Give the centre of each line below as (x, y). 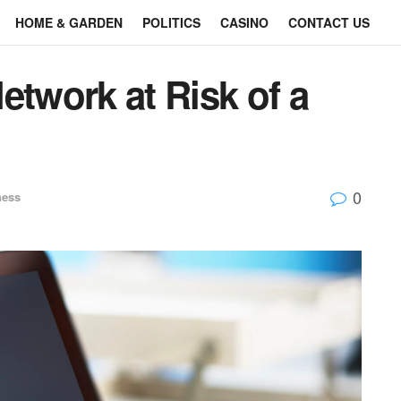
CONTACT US (329, 22)
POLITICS (171, 22)
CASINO (244, 22)
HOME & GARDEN (69, 22)
